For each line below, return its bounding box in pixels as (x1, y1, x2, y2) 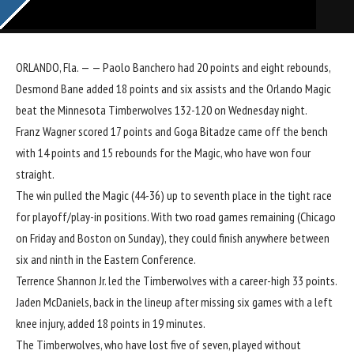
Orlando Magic (266, 81, 331, 97)
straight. (16, 166, 55, 183)
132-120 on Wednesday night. (172, 102, 307, 119)
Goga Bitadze (174, 123, 235, 140)
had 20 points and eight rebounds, (175, 59, 330, 76)
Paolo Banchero (103, 59, 175, 76)
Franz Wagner (16, 123, 76, 140)
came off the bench (235, 123, 328, 140)
